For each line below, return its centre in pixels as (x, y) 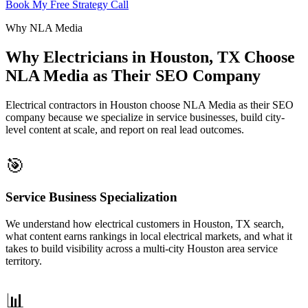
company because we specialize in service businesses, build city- (145, 117)
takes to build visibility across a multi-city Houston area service (142, 249)
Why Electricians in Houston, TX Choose (150, 57)
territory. (24, 261)
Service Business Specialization (91, 197)
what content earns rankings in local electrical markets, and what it (149, 236)
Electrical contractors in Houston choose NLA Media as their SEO (150, 104)
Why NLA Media (44, 27)
